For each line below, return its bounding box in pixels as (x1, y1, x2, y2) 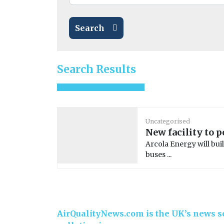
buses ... (145, 149, 171, 159)
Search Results (57, 62, 136, 76)
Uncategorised (145, 117, 190, 125)
